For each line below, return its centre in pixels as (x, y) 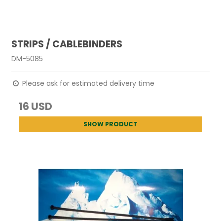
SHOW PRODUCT (110, 124)
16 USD (36, 106)
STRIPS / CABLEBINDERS (67, 44)
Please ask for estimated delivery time (88, 83)
